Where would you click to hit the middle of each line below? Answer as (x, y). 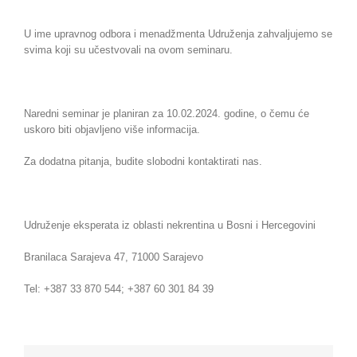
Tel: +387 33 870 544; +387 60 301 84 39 (119, 288)
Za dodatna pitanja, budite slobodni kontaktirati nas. (143, 161)
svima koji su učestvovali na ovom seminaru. (128, 49)
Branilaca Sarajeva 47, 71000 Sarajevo (114, 257)
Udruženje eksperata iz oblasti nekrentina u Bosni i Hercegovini (170, 225)
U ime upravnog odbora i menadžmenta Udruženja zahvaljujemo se (178, 33)
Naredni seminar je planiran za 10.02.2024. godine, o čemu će (167, 113)
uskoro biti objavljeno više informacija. (112, 129)
